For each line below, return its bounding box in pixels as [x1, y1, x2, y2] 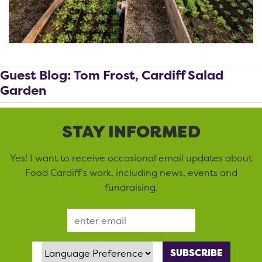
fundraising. [104, 180, 158, 194]
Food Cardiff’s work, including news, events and [25, 166, 237, 179]
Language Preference [40, 241, 140, 254]
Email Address [130, 208, 192, 222]
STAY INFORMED [61, 120, 201, 143]
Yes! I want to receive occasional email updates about [10, 151, 252, 164]
